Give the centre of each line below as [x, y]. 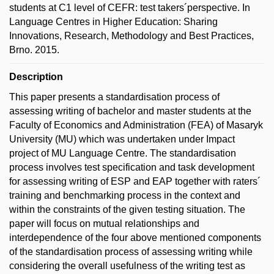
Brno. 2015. [34, 50]
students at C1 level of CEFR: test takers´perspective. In [130, 7]
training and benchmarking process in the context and [125, 195]
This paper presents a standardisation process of [114, 97]
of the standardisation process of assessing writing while [131, 251]
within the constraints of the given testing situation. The [127, 209]
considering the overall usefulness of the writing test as [127, 265]
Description [36, 76]
